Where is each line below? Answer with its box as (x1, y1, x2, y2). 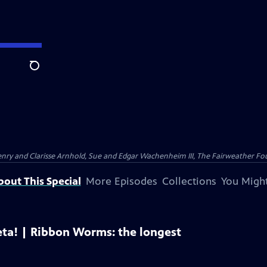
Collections (162, 175, 216, 188)
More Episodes (85, 175, 157, 188)
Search (29, 66, 58, 78)
